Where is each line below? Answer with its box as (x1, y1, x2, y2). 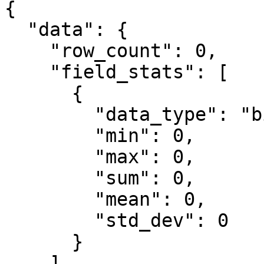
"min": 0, (5, 125, 94, 146)
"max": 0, (5, 146, 94, 167)
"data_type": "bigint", (5, 104, 94, 125)
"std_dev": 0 (5, 210, 94, 231)
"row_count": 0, (5, 40, 49, 61)
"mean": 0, (5, 189, 94, 210)
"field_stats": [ (5, 61, 49, 82)
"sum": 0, (5, 167, 94, 189)
